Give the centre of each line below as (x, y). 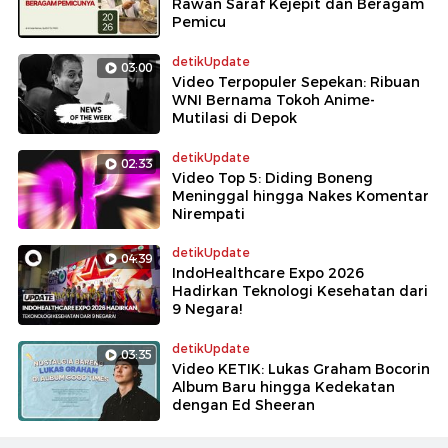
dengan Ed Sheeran (243, 405)
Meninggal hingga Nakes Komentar (300, 195)
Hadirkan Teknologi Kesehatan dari (300, 291)
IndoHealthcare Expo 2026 (268, 273)
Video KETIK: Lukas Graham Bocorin (301, 369)
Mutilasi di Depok (234, 117)
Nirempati (208, 213)
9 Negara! (207, 309)
